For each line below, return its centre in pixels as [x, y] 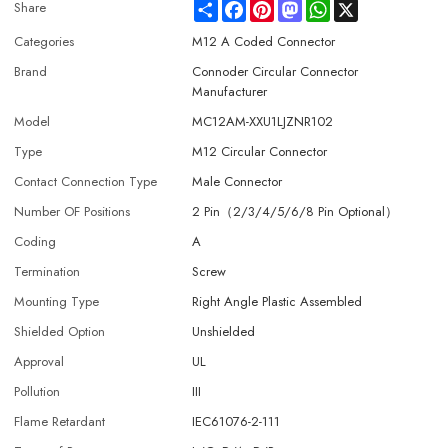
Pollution [37, 392]
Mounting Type [57, 302]
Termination [47, 272]
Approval [39, 362]
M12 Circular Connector [260, 152]
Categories [44, 42]
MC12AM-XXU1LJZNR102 [263, 122]
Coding [35, 242]
